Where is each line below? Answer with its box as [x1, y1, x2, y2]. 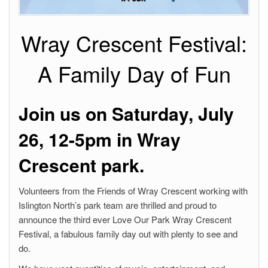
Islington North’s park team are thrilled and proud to [19, 199, 217, 212]
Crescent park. [19, 152, 144, 178]
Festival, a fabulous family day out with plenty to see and [19, 227, 237, 240]
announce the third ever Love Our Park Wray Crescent [19, 213, 232, 226]
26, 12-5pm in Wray [19, 126, 181, 153]
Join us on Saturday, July [19, 100, 234, 127]
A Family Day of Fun [37, 58, 231, 89]
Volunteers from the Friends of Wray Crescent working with [19, 184, 248, 197]
